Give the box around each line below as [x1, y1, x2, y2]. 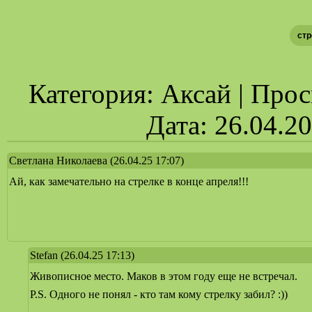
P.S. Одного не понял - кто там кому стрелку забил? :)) [30, 288, 288, 300]
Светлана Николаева [9, 154, 107, 166]
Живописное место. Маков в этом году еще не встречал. [30, 270, 297, 282]
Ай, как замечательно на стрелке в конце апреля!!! [9, 175, 249, 187]
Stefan [30, 249, 58, 261]
